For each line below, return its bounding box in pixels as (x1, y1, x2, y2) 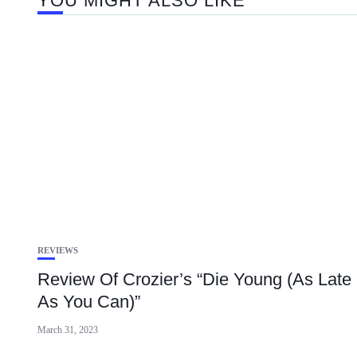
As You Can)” (37, 292, 140, 312)
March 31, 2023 (37, 324, 98, 335)
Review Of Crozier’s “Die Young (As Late (37, 269, 351, 289)
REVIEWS (37, 245, 78, 255)
